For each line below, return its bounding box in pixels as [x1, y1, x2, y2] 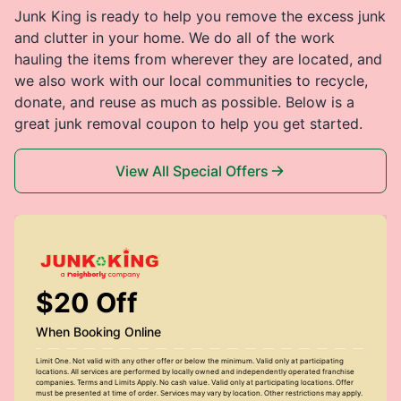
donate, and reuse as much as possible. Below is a [14, 92, 354, 111]
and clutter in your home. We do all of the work [14, 28, 335, 47]
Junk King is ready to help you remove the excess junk [14, 6, 386, 25]
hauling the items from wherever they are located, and [14, 49, 382, 68]
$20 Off [36, 286, 138, 319]
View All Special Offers [115, 161, 269, 180]
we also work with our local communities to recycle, [14, 71, 368, 90]
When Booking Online [36, 323, 161, 339]
